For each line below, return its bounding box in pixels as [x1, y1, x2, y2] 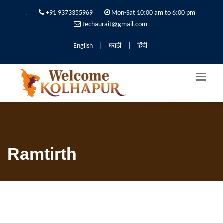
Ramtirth [7, 144, 77, 163]
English [73, 42, 93, 50]
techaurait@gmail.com [82, 21, 147, 28]
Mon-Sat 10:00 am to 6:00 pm [110, 9, 195, 17]
